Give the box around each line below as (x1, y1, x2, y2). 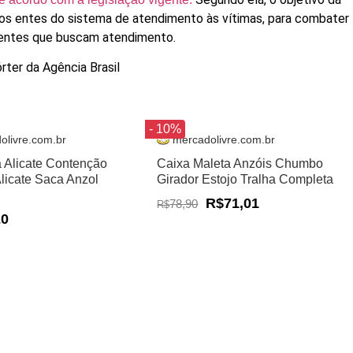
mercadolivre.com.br (173, 134, 276, 147)
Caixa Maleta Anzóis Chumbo (157, 157, 324, 171)
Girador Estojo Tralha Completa (157, 173, 334, 187)
